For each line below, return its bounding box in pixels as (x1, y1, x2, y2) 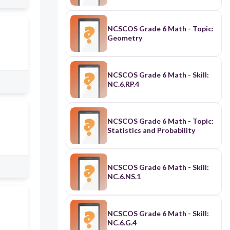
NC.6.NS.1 (107, 172, 141, 181)
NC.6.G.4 (107, 218, 137, 227)
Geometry (107, 33, 142, 43)
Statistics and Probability (107, 126, 195, 135)
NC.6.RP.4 (107, 80, 139, 89)
